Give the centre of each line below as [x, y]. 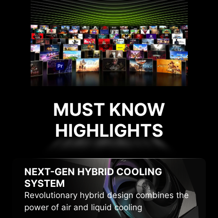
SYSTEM [45, 183]
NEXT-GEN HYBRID [70, 172]
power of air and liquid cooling [83, 207]
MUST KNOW [109, 109]
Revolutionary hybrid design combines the [107, 195]
